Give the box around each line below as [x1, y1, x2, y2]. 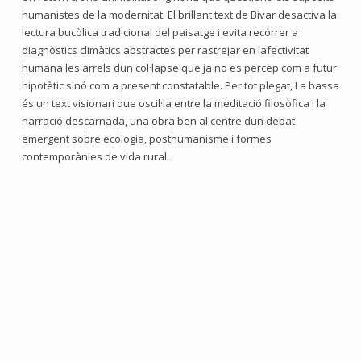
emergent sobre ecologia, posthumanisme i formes [22, 131, 272, 146]
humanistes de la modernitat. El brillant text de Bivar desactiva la [22, 7, 337, 22]
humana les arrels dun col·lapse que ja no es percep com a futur [22, 60, 337, 75]
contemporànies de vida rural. [22, 149, 169, 164]
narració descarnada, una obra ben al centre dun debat [22, 114, 295, 128]
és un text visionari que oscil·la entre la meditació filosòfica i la [22, 96, 326, 110]
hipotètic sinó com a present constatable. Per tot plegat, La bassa [22, 78, 339, 93]
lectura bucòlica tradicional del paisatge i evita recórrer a [22, 25, 298, 39]
